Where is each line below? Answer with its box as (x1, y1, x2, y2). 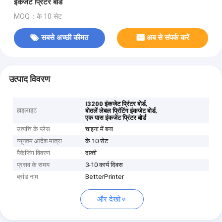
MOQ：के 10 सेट (13, 12, 62, 21)
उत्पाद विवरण (8, 74, 50, 84)
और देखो (97, 195, 120, 204)
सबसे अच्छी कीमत (41, 33, 89, 43)
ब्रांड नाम (17, 173, 39, 181)
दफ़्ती (85, 149, 97, 157)
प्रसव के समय (17, 161, 50, 169)
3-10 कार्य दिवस (85, 161, 123, 169)
